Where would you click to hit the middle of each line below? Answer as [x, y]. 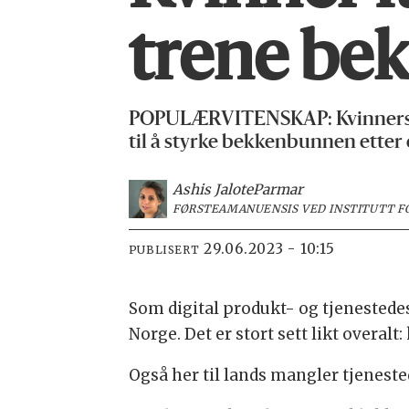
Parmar [278, 189]
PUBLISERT [164, 249]
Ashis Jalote [212, 189]
